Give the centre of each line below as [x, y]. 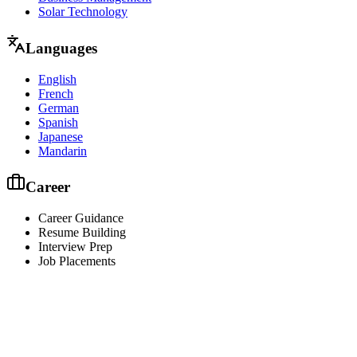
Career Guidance [81, 218]
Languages [61, 49]
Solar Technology [83, 12]
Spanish [58, 122]
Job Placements [77, 261]
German [59, 108]
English [57, 79]
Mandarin [63, 151]
